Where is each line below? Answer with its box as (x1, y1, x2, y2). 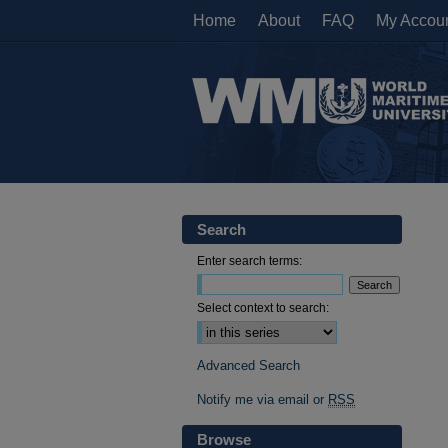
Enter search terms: (197, 254, 302, 268)
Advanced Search (197, 358, 300, 373)
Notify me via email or (197, 392, 328, 407)
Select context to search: (197, 301, 329, 315)
